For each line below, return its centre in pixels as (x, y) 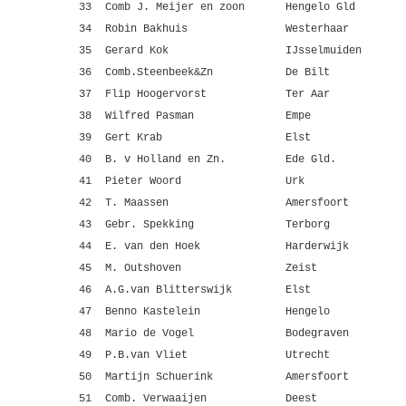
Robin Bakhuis (146, 29)
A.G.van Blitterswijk (169, 290)
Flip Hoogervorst (156, 94)
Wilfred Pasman (150, 116)
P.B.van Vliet (146, 355)
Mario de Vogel (150, 333)
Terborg (308, 225)
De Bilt (308, 72)
